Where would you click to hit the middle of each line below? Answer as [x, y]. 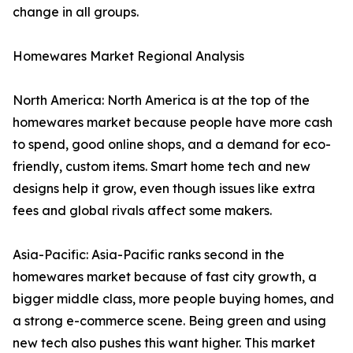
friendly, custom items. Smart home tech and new [162, 167]
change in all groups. [76, 12]
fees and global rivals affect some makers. [142, 211]
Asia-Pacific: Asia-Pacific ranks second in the [149, 255]
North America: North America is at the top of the [161, 100]
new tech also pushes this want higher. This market [164, 343]
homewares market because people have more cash [173, 123]
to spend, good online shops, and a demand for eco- [172, 145]
